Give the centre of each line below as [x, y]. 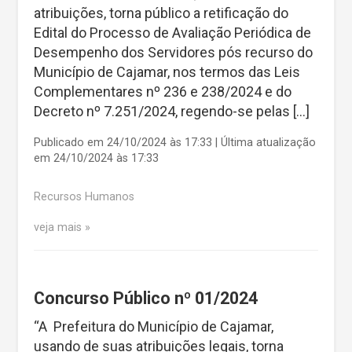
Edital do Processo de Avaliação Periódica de [172, 33]
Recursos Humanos [84, 196]
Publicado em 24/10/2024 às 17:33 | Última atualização [175, 143]
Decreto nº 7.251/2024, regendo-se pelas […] [172, 112]
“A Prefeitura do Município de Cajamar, [154, 326]
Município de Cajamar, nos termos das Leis [167, 72]
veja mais [58, 228]
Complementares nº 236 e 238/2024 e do [163, 92]
